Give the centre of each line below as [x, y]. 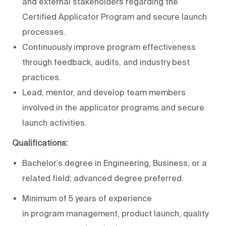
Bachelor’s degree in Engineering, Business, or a [115, 163]
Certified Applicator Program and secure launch [115, 16]
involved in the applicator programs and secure [113, 107]
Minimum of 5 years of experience [87, 198]
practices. [42, 77]
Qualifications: [40, 143]
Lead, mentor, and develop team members [104, 92]
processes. [44, 32]
